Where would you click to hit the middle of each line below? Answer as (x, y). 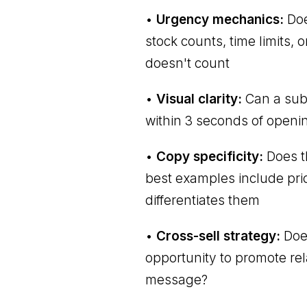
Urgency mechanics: (220, 19)
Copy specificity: (210, 156)
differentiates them (203, 200)
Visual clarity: (199, 99)
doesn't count (188, 63)
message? (177, 280)
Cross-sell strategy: (219, 236)
